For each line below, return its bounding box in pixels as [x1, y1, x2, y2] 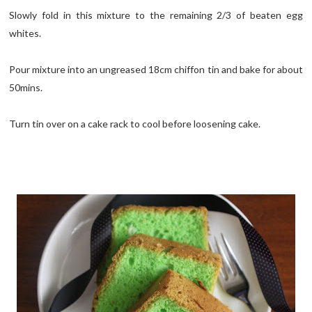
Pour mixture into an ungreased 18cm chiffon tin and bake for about [9, 63, 303, 76]
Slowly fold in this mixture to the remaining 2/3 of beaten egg [9, 9, 303, 22]
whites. [9, 27, 42, 40]
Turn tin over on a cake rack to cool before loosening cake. [9, 118, 261, 130]
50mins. [9, 81, 43, 94]
